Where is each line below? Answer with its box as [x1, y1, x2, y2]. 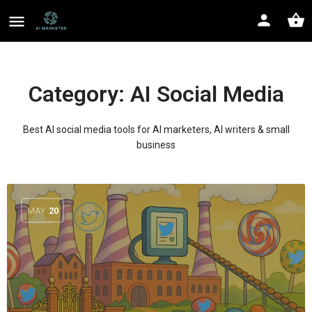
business [136, 139, 175, 150]
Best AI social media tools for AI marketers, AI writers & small [22, 124, 290, 135]
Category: [28, 81, 130, 107]
